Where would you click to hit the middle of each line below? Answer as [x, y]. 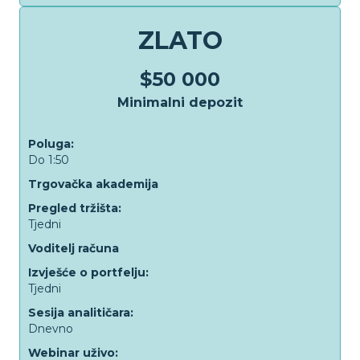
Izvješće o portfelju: [88, 272]
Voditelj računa [74, 248]
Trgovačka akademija [93, 184]
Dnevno [51, 329]
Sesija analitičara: [81, 313]
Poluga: [51, 144]
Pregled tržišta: [75, 208]
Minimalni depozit [180, 102]
